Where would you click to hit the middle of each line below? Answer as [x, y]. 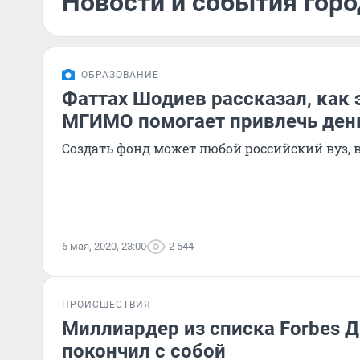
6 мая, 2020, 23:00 [104, 246]
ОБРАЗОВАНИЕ [120, 75]
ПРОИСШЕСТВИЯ [106, 305]
